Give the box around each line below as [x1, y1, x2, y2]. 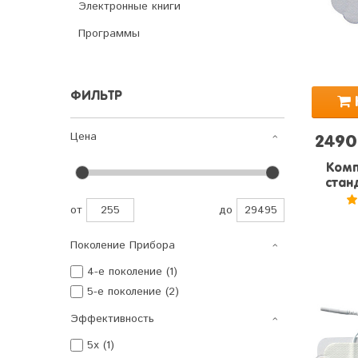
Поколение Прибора [70, 237, 175, 254]
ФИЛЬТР [70, 90, 122, 104]
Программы [78, 26, 140, 42]
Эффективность [70, 311, 154, 328]
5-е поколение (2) [87, 283, 179, 300]
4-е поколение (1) [87, 264, 177, 280]
